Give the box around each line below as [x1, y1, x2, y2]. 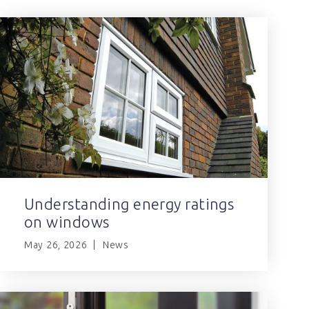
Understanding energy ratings [24, 195, 235, 212]
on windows [24, 212, 110, 230]
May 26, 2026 [24, 239, 88, 250]
